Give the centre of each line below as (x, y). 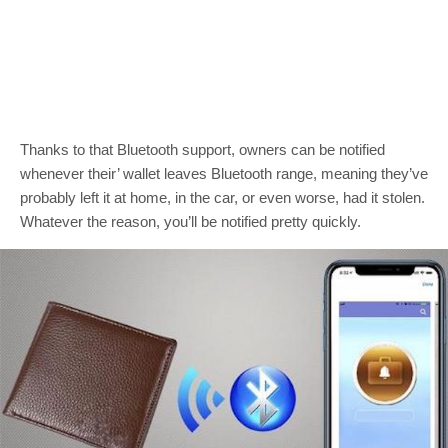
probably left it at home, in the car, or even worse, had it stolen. (222, 197)
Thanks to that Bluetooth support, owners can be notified (202, 149)
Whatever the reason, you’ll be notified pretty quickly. (190, 221)
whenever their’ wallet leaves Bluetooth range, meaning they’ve (224, 173)
